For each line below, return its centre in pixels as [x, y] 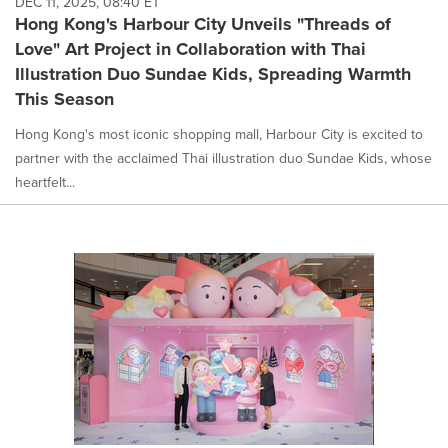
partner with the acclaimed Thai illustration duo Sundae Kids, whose [223, 157]
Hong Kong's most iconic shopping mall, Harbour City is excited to [219, 133]
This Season [64, 98]
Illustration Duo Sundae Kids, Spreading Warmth [213, 73]
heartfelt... [45, 181]
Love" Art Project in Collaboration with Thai [190, 48]
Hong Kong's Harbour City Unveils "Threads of [203, 23]
